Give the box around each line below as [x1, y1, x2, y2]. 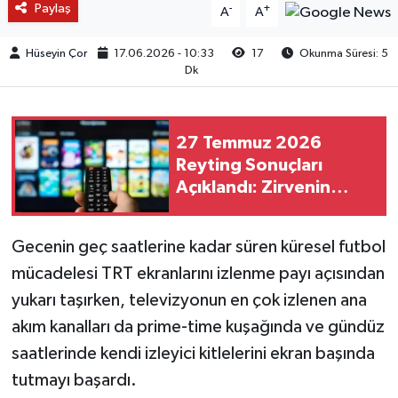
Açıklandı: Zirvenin [176, 179, 330, 197]
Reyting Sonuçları [176, 156, 322, 175]
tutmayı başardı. [11, 370, 137, 389]
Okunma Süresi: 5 [297, 47, 389, 60]
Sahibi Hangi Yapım [176, 201, 334, 219]
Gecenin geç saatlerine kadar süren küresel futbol [11, 237, 386, 256]
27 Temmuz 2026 [176, 134, 322, 153]
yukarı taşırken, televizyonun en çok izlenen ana [11, 291, 367, 309]
